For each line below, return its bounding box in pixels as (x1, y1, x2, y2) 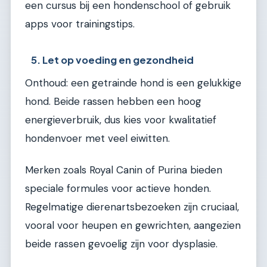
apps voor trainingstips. (25, 17, 135, 31)
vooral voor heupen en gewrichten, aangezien (25, 219, 241, 232)
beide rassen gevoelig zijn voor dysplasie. (25, 237, 218, 251)
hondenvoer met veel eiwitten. (25, 131, 170, 145)
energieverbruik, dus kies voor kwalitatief (25, 113, 216, 126)
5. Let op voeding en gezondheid (31, 53, 194, 66)
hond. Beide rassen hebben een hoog (25, 94, 201, 108)
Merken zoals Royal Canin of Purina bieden (25, 163, 222, 177)
